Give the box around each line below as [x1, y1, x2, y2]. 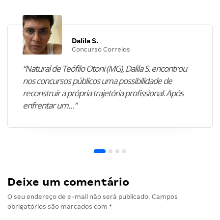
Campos [152, 192, 178, 200]
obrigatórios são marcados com [7, 202, 109, 210]
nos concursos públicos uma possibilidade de [23, 75, 172, 86]
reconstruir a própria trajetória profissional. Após [23, 87, 183, 99]
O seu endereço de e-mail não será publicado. [7, 192, 150, 200]
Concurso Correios [72, 45, 130, 53]
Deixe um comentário [7, 175, 129, 188]
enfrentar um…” [23, 99, 77, 111]
